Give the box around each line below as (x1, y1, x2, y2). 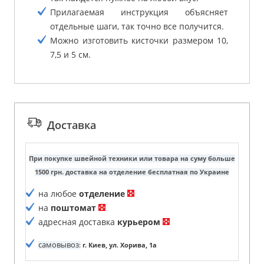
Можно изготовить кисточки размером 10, (50, 34, 228, 46)
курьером (117, 216, 160, 227)
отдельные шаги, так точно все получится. (50, 20, 224, 32)
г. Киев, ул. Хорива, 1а (81, 240, 157, 249)
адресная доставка (38, 216, 115, 227)
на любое (38, 187, 79, 199)
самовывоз (38, 239, 79, 250)
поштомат (51, 202, 96, 213)
